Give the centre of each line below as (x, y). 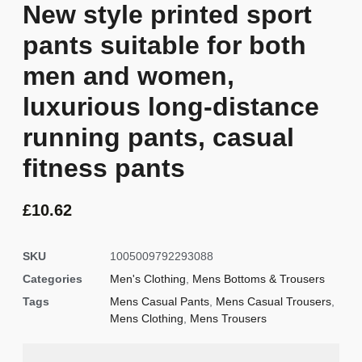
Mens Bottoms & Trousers (259, 279)
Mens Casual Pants (160, 302)
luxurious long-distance (171, 106)
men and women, (128, 76)
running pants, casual (158, 137)
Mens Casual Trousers (274, 302)
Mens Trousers (228, 319)
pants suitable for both (164, 45)
